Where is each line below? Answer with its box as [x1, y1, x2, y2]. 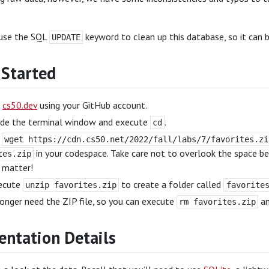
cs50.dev [2, 99, 37, 111]
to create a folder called [119, 178, 224, 190]
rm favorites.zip [179, 197, 256, 207]
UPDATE [52, 32, 81, 42]
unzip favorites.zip [25, 180, 117, 190]
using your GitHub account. [37, 99, 147, 111]
